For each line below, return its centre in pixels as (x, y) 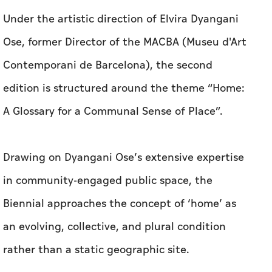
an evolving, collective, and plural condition (114, 227)
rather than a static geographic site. (96, 250)
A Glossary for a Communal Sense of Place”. (113, 112)
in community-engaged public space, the (108, 181)
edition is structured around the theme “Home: (124, 89)
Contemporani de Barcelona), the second (108, 66)
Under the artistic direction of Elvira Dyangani (121, 19)
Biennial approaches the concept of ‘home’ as (120, 204)
